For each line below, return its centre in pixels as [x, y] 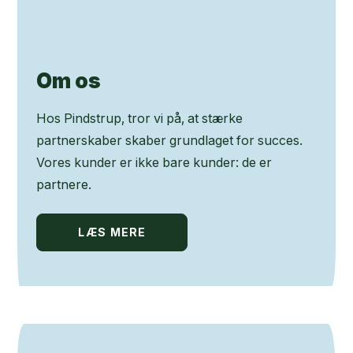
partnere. [64, 184]
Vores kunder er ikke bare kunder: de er [154, 162]
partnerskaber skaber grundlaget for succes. [170, 140]
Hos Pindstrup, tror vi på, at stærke [140, 118]
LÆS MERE [112, 232]
